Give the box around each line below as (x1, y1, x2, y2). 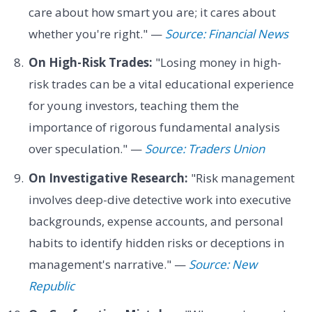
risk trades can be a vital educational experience (28, 76, 294, 93)
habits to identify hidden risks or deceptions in (28, 234, 284, 251)
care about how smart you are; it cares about (28, 3, 276, 20)
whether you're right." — (28, 25, 165, 42)
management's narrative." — (28, 256, 189, 272)
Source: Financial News (164, 25, 288, 42)
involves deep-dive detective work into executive (28, 191, 291, 208)
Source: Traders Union (144, 141, 265, 157)
